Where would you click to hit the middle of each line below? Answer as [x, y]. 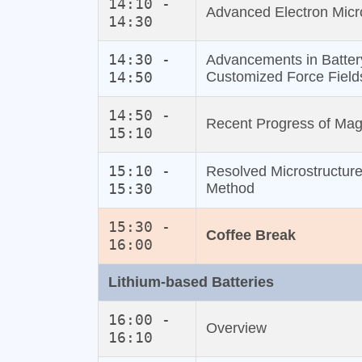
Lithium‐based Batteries [191, 282]
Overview [236, 328]
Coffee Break [250, 236]
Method [230, 189]
